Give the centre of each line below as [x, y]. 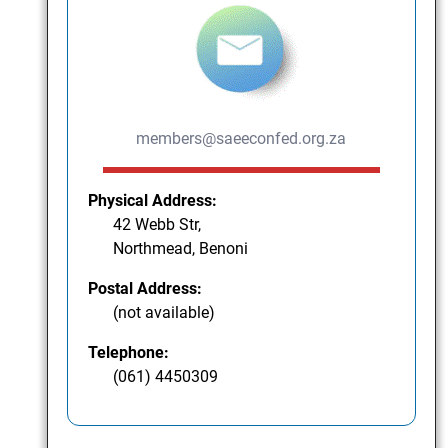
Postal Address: [145, 289]
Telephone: [129, 353]
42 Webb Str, [157, 225]
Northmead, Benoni [181, 249]
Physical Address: [153, 201]
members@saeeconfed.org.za [241, 139]
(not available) [164, 313]
